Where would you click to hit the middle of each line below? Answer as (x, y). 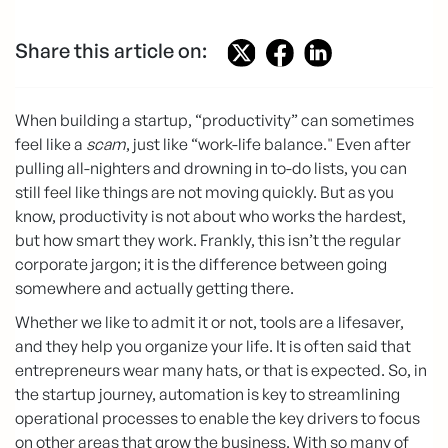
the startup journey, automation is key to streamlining (207, 393)
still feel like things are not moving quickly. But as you (204, 191)
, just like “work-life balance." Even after (268, 143)
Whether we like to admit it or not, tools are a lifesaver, (209, 321)
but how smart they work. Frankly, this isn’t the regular (208, 239)
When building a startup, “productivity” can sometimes (214, 119)
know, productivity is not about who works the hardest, (210, 215)
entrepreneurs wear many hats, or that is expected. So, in (221, 369)
